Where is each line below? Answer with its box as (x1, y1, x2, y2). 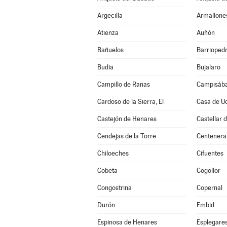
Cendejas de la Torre (97, 132, 156, 140)
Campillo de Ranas (97, 81, 150, 88)
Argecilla (97, 12, 123, 19)
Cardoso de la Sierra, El (97, 98, 164, 105)
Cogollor (196, 167, 220, 174)
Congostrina (97, 184, 132, 192)
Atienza (97, 29, 119, 36)
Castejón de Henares (97, 115, 157, 123)
